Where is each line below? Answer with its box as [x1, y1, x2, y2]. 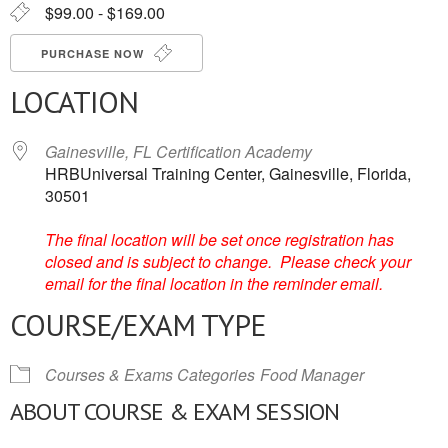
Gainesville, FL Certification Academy [45, 140, 312, 163]
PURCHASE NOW [41, 46, 148, 61]
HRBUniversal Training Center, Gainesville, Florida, [45, 162, 411, 185]
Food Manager [260, 363, 364, 386]
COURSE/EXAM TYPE [10, 305, 266, 344]
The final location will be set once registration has [45, 228, 394, 251]
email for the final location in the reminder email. [45, 272, 383, 295]
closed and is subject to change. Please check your [45, 250, 411, 273]
